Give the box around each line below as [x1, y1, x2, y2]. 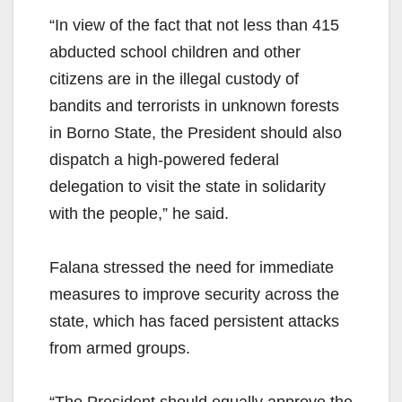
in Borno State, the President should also [49, 124, 342, 143]
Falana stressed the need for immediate [49, 258, 334, 277]
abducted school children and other [49, 43, 301, 62]
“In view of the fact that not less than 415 [49, 16, 339, 35]
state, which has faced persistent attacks [49, 312, 339, 331]
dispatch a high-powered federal [49, 151, 279, 170]
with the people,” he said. [49, 205, 229, 223]
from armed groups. [49, 339, 190, 358]
